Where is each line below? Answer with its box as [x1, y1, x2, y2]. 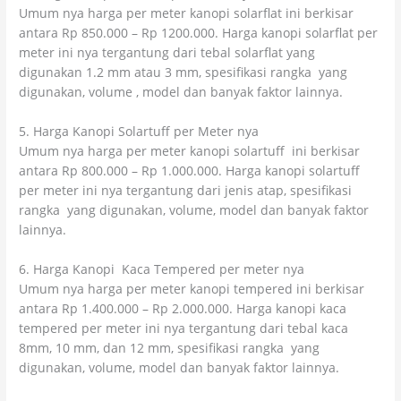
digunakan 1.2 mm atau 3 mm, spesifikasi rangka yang [19, 64, 348, 81]
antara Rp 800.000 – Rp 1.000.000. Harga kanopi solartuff [19, 161, 361, 179]
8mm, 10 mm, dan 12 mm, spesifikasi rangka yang [19, 338, 320, 356]
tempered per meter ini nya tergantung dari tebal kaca [19, 319, 349, 337]
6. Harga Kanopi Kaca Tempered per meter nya [19, 260, 305, 277]
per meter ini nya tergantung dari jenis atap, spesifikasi [19, 181, 353, 199]
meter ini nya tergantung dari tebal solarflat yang [19, 44, 316, 62]
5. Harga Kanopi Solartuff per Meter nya [19, 122, 260, 140]
